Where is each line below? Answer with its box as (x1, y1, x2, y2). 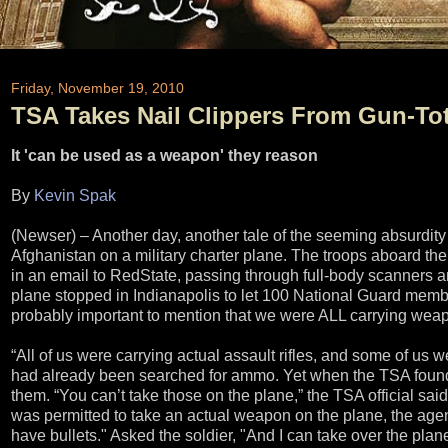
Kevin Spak (34, 186, 116, 204)
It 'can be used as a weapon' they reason (11, 146, 318, 164)
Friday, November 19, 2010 (11, 80, 184, 97)
